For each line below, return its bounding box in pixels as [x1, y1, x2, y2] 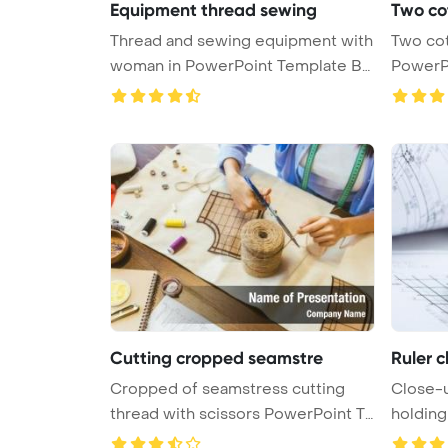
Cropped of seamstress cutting [110, 378, 182, 399]
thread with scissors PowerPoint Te [110, 403, 374, 424]
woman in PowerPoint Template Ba [110, 55, 185, 76]
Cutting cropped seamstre [110, 346, 323, 369]
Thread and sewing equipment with [110, 30, 373, 51]
